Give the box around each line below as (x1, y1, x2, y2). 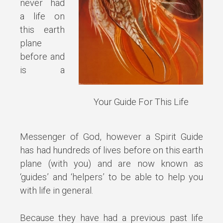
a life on (20, 10, 65, 21)
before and (20, 51, 65, 62)
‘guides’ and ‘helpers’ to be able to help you (20, 171, 203, 182)
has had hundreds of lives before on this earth (20, 144, 203, 155)
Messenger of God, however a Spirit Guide (20, 131, 203, 142)
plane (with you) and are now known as (20, 158, 203, 169)
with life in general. (20, 185, 93, 196)
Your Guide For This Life (93, 97, 189, 108)
